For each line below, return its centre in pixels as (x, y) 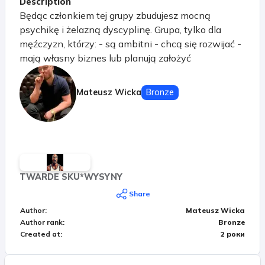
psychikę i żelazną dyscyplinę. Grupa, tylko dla (120, 29)
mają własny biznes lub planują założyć (105, 58)
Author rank (41, 222)
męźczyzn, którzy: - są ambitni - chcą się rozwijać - (130, 43)
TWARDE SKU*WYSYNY (71, 177)
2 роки (233, 234)
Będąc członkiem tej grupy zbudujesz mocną (115, 15)
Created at (40, 234)
